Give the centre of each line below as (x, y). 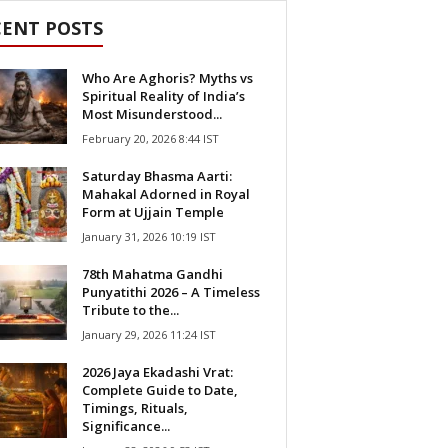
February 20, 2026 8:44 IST (150, 138)
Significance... (125, 426)
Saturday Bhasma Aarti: (156, 176)
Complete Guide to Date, (159, 390)
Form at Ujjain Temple (152, 212)
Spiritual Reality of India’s (163, 96)
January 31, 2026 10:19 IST (148, 236)
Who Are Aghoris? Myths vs (167, 78)
